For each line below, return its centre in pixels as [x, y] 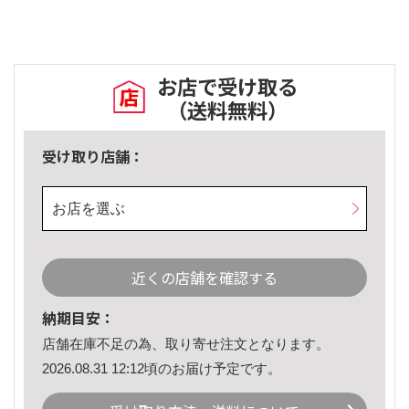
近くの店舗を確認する [204, 278]
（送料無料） [227, 110]
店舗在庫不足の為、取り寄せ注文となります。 [186, 344]
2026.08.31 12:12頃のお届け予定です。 [162, 368]
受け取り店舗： [93, 157]
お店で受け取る [227, 86]
